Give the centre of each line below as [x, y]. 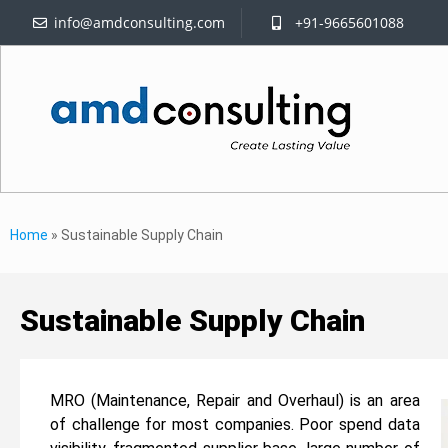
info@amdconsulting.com [139, 22]
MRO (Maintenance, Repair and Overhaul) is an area [235, 400]
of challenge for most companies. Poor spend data [235, 424]
